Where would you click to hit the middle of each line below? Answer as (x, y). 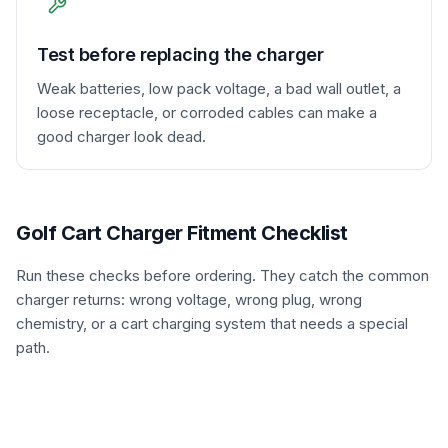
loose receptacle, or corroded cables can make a (207, 112)
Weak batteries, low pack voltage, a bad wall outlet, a (219, 88)
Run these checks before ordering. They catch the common (222, 275)
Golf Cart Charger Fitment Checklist (182, 233)
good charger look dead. (121, 136)
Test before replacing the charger (180, 54)
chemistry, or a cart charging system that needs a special (212, 323)
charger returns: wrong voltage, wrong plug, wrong (189, 299)
